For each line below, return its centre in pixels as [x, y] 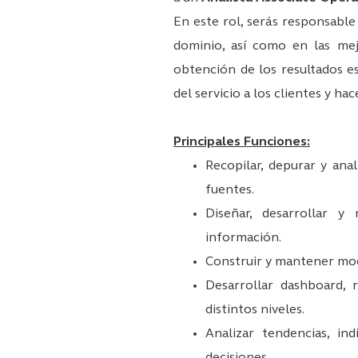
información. [243, 238]
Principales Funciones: [242, 142]
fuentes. [230, 190]
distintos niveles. [255, 310]
